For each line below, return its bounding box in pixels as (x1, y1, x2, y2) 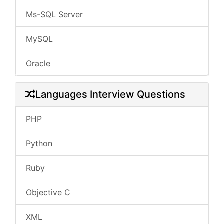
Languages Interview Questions (35, 88, 185, 100)
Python (26, 138, 52, 148)
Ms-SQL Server (26, 9, 83, 19)
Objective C (26, 187, 70, 197)
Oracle (26, 58, 50, 68)
